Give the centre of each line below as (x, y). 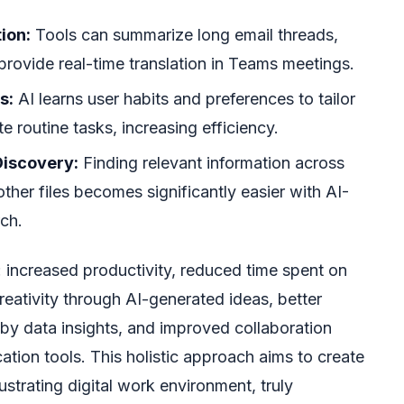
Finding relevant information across (211, 163)
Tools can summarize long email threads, (184, 34)
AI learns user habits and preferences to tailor (184, 98)
